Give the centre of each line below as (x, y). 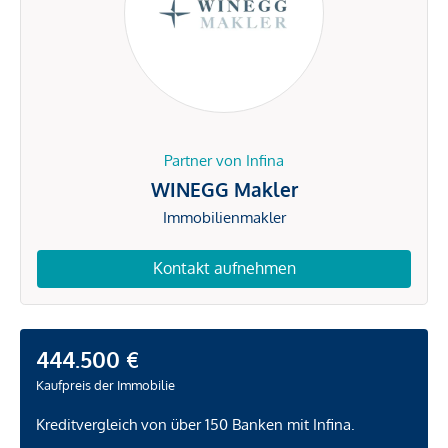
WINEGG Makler (224, 189)
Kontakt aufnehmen (224, 268)
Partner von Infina (224, 161)
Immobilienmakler (224, 218)
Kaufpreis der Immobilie (105, 384)
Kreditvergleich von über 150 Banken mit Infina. (195, 424)
